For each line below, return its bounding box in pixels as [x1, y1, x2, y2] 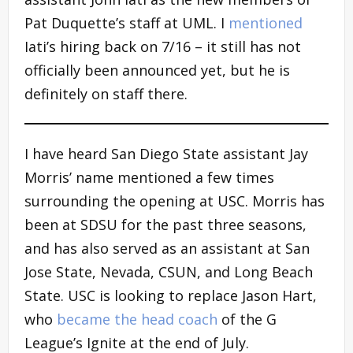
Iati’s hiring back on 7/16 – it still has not [24, 36, 301, 56]
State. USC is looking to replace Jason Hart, [24, 285, 317, 305]
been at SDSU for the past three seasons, [24, 214, 307, 234]
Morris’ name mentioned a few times [24, 167, 274, 187]
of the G [217, 309, 277, 329]
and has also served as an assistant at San [24, 238, 310, 258]
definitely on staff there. [24, 84, 188, 103]
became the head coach [57, 309, 217, 329]
